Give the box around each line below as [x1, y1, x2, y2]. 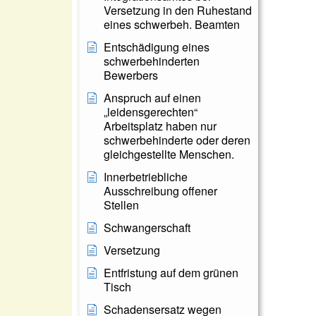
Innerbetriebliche [104, 169, 188, 185]
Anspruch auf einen [104, 90, 201, 106]
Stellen [104, 197, 139, 213]
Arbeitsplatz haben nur [104, 118, 217, 134]
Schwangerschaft [104, 219, 190, 236]
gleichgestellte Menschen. [104, 146, 234, 162]
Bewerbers [104, 67, 158, 83]
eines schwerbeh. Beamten [104, 16, 240, 32]
